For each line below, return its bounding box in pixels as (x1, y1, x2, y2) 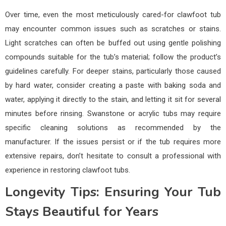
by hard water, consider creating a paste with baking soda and (5, 80, 221, 90)
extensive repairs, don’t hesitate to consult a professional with (5, 151, 221, 160)
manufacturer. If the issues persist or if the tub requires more (5, 137, 221, 146)
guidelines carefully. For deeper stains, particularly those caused (5, 66, 221, 76)
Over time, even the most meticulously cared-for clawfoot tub (5, 10, 221, 19)
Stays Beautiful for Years (5, 202, 158, 220)
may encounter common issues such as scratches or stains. (5, 24, 221, 33)
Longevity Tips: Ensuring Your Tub (5, 183, 221, 201)
